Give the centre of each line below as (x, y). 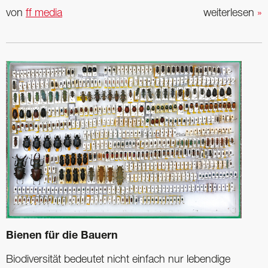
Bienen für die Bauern (62, 237)
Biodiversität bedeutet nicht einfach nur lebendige (118, 260)
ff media (44, 13)
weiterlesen (230, 13)
